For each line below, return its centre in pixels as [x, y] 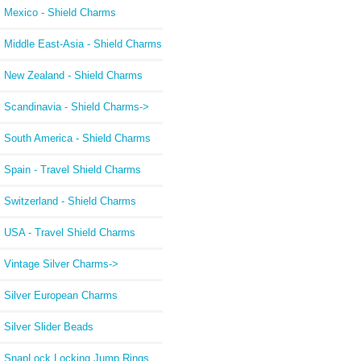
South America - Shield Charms [77, 138]
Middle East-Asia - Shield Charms [83, 44]
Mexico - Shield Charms [60, 12]
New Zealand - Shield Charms [73, 75]
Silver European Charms [61, 295]
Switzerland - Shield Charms [70, 201]
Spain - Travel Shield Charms [73, 169]
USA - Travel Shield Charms [70, 232]
